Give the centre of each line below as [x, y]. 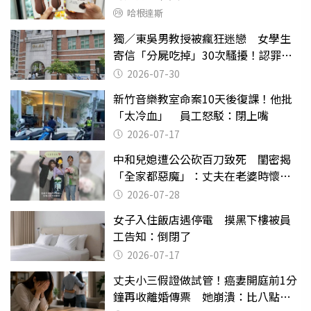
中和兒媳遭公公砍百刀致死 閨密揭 [202, 159]
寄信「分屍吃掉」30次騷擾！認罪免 [203, 54]
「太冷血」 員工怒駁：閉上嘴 [191, 115]
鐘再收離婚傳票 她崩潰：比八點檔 [202, 296]
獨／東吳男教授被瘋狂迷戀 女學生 [202, 38]
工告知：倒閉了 [152, 236]
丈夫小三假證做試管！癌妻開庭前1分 [205, 279]
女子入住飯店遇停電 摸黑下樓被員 [202, 219]
